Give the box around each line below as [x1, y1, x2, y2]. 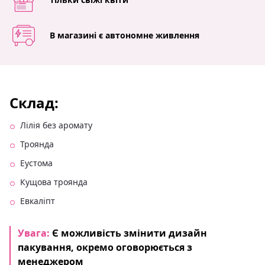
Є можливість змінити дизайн [52, 226, 207, 240]
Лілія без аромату [20, 119, 92, 131]
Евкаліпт [20, 195, 55, 206]
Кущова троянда [20, 176, 88, 188]
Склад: [9, 92, 59, 112]
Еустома [20, 157, 53, 169]
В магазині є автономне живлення [50, 29, 199, 41]
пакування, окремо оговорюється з [18, 240, 192, 254]
